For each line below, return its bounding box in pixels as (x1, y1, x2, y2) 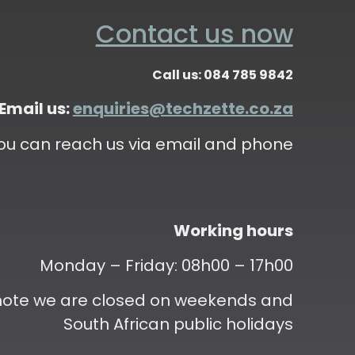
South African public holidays (63, 313, 293, 336)
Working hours (173, 219, 293, 242)
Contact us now (95, 16, 293, 52)
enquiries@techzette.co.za (72, 97, 293, 120)
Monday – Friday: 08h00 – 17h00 (39, 254, 293, 277)
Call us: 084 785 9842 (151, 66, 293, 85)
